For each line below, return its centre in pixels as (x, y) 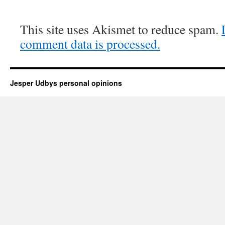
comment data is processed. (90, 44)
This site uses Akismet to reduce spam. (121, 29)
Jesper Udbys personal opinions (66, 83)
